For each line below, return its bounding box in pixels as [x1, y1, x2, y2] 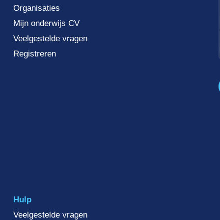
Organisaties [13, 3, 60, 13]
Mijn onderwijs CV [13, 19, 80, 28]
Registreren [13, 49, 56, 59]
